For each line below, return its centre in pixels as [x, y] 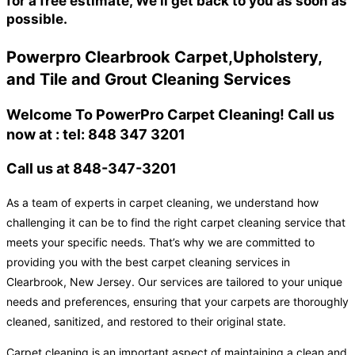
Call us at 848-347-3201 [92, 169]
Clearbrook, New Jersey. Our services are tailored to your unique [174, 282]
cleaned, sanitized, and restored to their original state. [146, 322]
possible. [37, 19]
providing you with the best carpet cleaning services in [148, 262]
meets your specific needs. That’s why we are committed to [160, 242]
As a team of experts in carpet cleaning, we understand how [162, 203]
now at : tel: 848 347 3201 [96, 135]
